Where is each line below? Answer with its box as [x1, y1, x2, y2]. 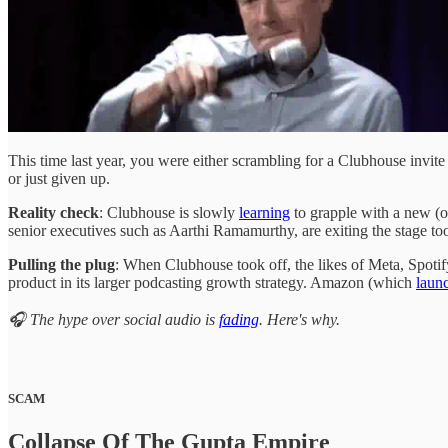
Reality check [8, 204, 99, 222]
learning [239, 204, 290, 222]
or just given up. [8, 170, 110, 188]
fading [219, 311, 259, 329]
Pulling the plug [8, 256, 115, 274]
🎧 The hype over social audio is [8, 311, 219, 329]
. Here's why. [259, 311, 340, 329]
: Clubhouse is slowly [99, 204, 239, 222]
